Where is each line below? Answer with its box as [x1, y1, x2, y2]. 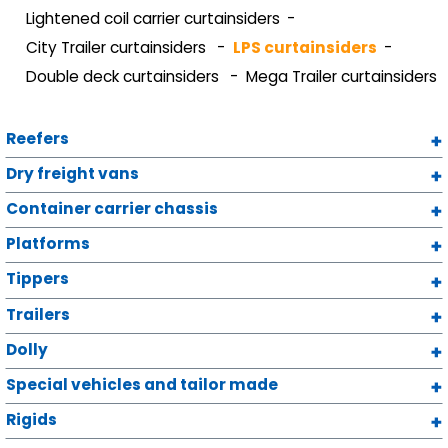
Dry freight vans [6, 162, 139, 184]
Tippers [6, 268, 69, 290]
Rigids [6, 409, 57, 431]
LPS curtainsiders [232, 36, 377, 58]
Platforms [6, 233, 90, 255]
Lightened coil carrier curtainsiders [26, 7, 280, 29]
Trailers [6, 303, 70, 325]
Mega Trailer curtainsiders [245, 65, 441, 87]
